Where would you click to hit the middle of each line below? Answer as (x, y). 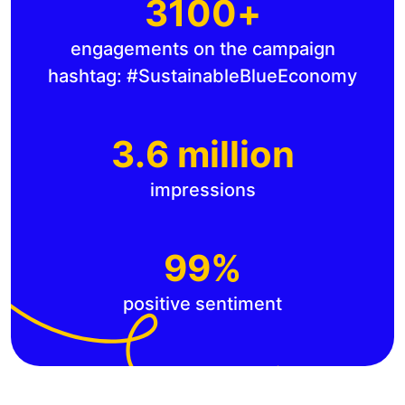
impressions (202, 189)
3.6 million (202, 154)
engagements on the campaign (202, 48)
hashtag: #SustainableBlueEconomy (202, 75)
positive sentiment (202, 303)
